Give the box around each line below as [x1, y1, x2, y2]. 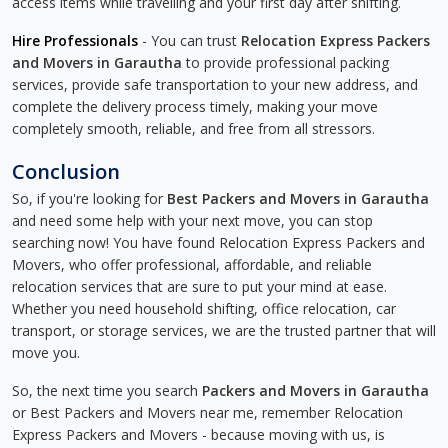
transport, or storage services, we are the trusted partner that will [12, 321, 436, 340]
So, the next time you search [12, 381, 202, 400]
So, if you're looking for [12, 189, 167, 208]
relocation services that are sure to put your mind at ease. [12, 277, 387, 296]
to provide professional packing [182, 53, 389, 72]
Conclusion [12, 158, 120, 185]
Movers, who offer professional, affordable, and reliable [12, 255, 372, 274]
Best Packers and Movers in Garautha [167, 189, 429, 208]
